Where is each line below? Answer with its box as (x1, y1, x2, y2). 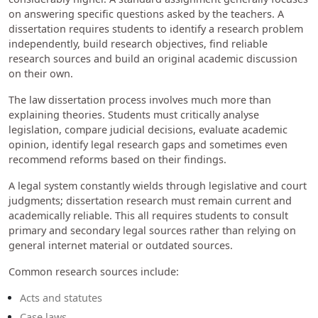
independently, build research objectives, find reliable (9, 36, 268, 50)
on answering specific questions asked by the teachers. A (9, 6, 284, 21)
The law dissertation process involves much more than (9, 92, 271, 106)
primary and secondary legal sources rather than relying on (9, 223, 296, 237)
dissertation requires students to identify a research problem (9, 21, 303, 35)
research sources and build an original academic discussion (9, 51, 297, 65)
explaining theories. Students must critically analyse (9, 107, 259, 121)
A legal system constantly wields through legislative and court (9, 178, 307, 192)
